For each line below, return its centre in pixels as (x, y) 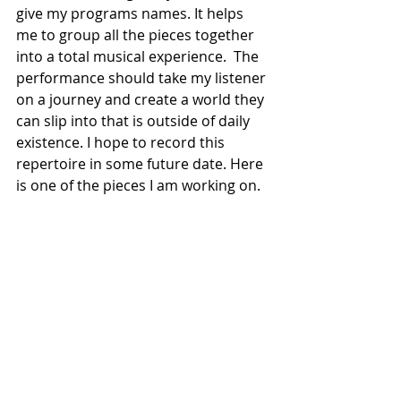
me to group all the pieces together (137, 35)
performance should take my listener (143, 78)
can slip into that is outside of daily (135, 121)
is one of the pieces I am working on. (138, 186)
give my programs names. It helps (132, 14)
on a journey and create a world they (142, 100)
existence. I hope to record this (122, 143)
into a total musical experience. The (139, 57)
